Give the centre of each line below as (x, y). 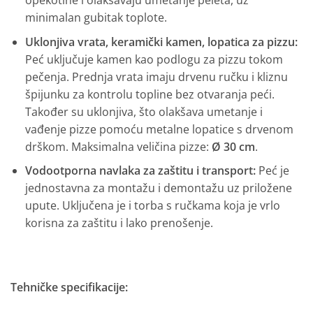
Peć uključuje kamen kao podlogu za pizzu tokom (154, 59)
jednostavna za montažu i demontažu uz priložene (158, 188)
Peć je (272, 171)
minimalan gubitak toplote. (96, 18)
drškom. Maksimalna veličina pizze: (118, 146)
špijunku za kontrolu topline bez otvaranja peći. (150, 94)
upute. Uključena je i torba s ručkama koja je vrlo (152, 206)
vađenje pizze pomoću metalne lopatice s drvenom (159, 129)
